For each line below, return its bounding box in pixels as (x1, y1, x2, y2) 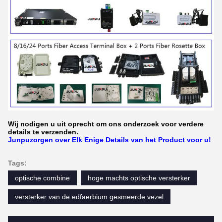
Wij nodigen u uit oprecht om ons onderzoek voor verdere (8, 120, 204, 128)
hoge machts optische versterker (88, 174, 190, 182)
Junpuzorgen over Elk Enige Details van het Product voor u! (8, 136, 211, 144)
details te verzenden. (8, 128, 78, 136)
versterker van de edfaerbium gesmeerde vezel (15, 193, 164, 201)
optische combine (15, 174, 70, 182)
